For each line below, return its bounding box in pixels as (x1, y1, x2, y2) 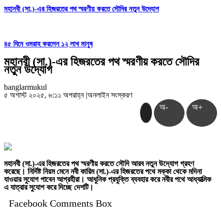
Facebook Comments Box (9, 198, 112, 209)
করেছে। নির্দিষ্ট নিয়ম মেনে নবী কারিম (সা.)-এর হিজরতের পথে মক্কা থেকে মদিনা (4, 167, 202, 176)
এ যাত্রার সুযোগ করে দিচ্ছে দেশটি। (4, 183, 94, 192)
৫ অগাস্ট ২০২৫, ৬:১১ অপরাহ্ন (4, 91, 86, 100)
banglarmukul (4, 83, 47, 92)
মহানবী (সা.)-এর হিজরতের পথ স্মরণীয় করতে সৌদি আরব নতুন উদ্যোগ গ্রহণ (4, 159, 194, 168)
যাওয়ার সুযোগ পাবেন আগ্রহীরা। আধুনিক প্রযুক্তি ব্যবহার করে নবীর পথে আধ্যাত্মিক (4, 175, 211, 184)
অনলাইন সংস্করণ (87, 91, 132, 100)
